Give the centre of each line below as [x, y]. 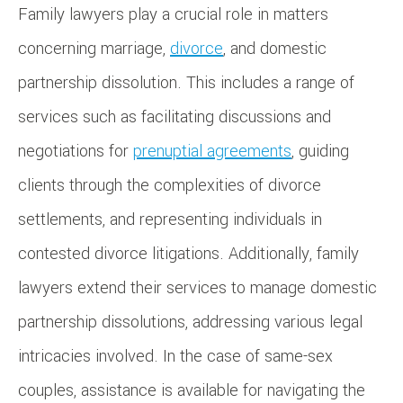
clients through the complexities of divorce [170, 185]
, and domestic [275, 48]
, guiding [320, 151]
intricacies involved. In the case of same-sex [175, 356]
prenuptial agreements [212, 151]
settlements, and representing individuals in [170, 219]
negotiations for [76, 151]
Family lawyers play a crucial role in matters [173, 14]
